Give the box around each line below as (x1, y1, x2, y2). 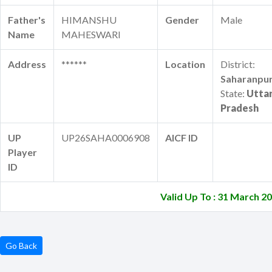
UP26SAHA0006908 (61, 131, 150, 143)
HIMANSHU (61, 13, 117, 25)
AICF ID (165, 131, 198, 143)
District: (220, 58, 255, 70)
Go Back (5, 240, 37, 251)
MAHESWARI (61, 28, 121, 40)
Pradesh (220, 101, 259, 114)
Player (8, 146, 37, 158)
